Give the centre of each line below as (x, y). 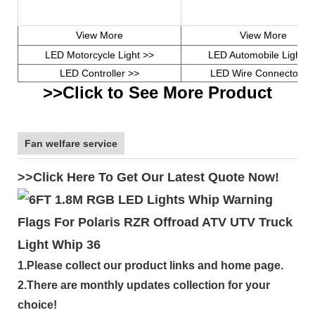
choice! (37, 304)
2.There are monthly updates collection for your (144, 285)
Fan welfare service (71, 143)
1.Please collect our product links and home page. (150, 265)
